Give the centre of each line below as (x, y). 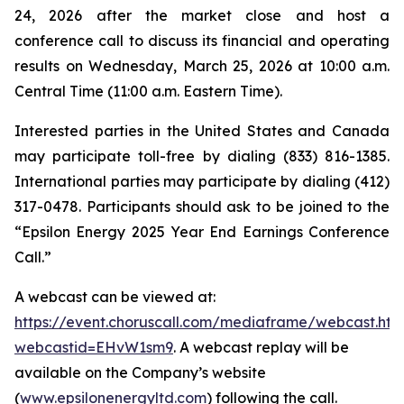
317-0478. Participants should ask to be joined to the (202, 207)
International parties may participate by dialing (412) (202, 181)
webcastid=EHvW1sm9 (94, 347)
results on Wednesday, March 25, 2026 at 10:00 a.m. (202, 66)
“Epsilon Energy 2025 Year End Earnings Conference (202, 232)
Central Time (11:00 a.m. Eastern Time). (148, 91)
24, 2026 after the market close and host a (202, 15)
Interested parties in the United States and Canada (202, 131)
